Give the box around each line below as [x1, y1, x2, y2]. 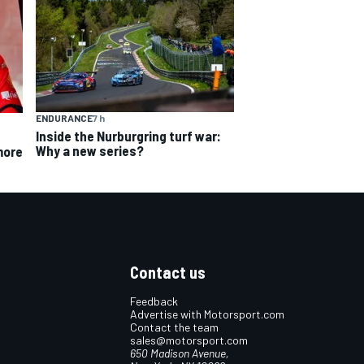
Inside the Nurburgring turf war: [36, 128, 221, 145]
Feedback [130, 294, 178, 309]
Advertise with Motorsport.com [130, 307, 284, 322]
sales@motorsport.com [130, 333, 248, 348]
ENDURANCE [36, 112, 93, 124]
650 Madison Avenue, [130, 346, 229, 361]
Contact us [130, 262, 206, 283]
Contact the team [130, 320, 219, 335]
